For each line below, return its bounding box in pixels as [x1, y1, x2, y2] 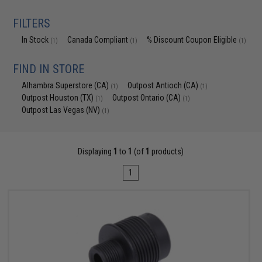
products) [150, 147, 184, 156]
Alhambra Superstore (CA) [22, 81, 111, 90]
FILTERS [13, 16, 51, 30]
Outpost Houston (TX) [22, 93, 96, 102]
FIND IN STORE [13, 62, 85, 76]
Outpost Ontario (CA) [112, 93, 183, 102]
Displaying [78, 147, 114, 156]
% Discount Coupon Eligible [147, 35, 239, 44]
